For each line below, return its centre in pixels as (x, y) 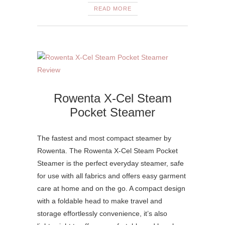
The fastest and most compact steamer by (104, 138)
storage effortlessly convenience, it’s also (102, 213)
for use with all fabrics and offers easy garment (111, 176)
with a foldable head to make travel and (100, 201)
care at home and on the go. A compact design (111, 188)
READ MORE (113, 8)
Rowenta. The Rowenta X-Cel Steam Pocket (107, 150)
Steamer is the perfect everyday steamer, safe (110, 163)
